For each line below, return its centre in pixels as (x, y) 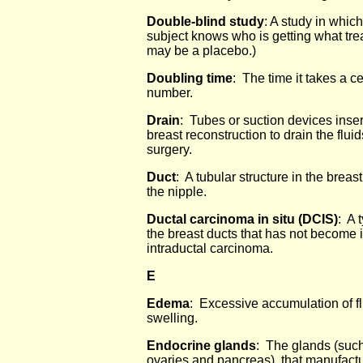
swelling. (172, 318)
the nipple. (177, 192)
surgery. (169, 149)
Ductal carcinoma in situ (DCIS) (242, 219)
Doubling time (190, 78)
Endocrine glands (201, 346)
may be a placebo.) (201, 51)
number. (170, 93)
